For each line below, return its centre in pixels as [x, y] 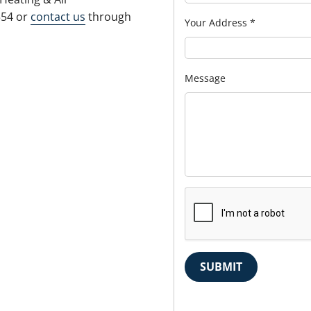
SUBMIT [221, 266]
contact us [58, 17]
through [108, 17]
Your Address [217, 22]
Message [205, 78]
